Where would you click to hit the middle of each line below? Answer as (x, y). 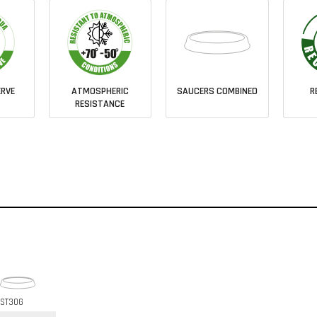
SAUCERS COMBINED (217, 91)
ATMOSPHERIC (100, 91)
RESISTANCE (100, 104)
